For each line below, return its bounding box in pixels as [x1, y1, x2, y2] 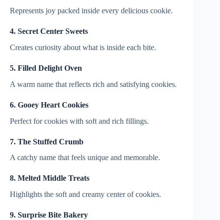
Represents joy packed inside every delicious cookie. [10, 6, 173, 15]
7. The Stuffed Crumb [10, 137, 83, 146]
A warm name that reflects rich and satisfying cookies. [10, 80, 177, 88]
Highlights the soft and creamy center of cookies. [10, 190, 161, 199]
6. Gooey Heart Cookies [10, 100, 88, 109]
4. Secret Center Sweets [10, 27, 88, 36]
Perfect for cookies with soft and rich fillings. [10, 116, 149, 125]
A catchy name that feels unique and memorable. [10, 153, 160, 162]
